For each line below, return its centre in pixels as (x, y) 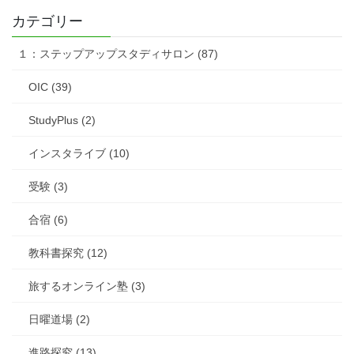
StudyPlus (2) (62, 121)
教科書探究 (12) (68, 253)
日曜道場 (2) (59, 320)
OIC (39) (50, 87)
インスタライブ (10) (79, 154)
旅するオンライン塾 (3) (87, 286)
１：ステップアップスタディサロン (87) (118, 54)
